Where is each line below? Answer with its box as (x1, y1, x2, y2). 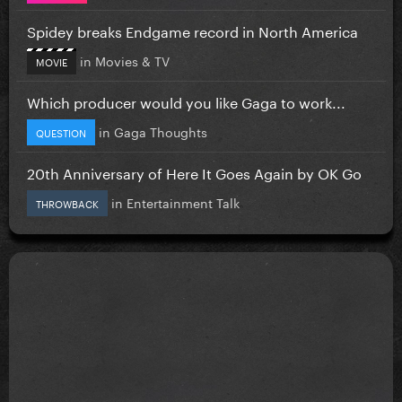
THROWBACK (36, 194, 99, 211)
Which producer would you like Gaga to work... (27, 89, 345, 112)
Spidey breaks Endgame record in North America (27, 18, 358, 41)
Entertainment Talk (127, 191, 240, 212)
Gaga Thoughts (114, 120, 207, 141)
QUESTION (36, 123, 86, 140)
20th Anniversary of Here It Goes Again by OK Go (27, 160, 362, 183)
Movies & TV (95, 49, 170, 70)
